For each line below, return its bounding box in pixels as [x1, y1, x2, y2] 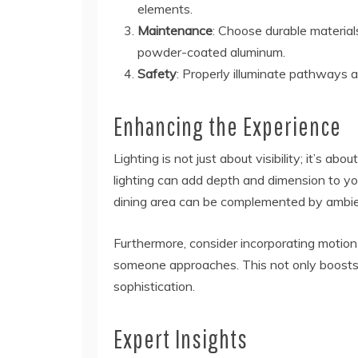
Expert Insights [113, 324, 248, 354]
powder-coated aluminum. [137, 44, 285, 61]
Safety [137, 66, 177, 82]
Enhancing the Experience [113, 111, 341, 141]
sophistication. [113, 278, 195, 295]
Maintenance [137, 22, 213, 39]
